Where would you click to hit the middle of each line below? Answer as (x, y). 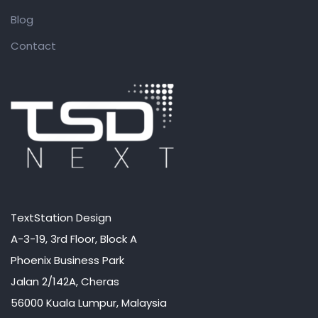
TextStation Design (61, 218)
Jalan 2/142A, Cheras (65, 282)
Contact (33, 46)
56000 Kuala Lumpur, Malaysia (89, 303)
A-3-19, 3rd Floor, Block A (74, 239)
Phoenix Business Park (67, 261)
